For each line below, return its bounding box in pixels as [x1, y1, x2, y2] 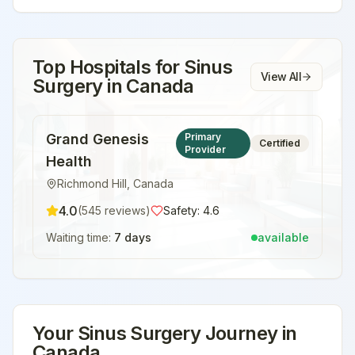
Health [46, 153, 92, 170]
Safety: [163, 204, 203, 217]
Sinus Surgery [78, 322, 201, 345]
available [258, 231, 309, 244]
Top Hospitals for [32, 55, 185, 78]
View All [260, 70, 301, 83]
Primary [185, 131, 222, 143]
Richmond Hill [57, 177, 127, 190]
